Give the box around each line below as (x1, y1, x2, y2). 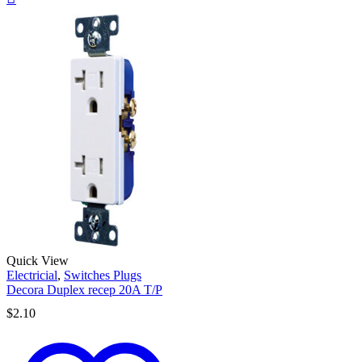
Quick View (6, 254, 69, 268)
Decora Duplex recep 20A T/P (6, 283, 162, 297)
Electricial (6, 268, 57, 283)
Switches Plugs (64, 268, 141, 283)
